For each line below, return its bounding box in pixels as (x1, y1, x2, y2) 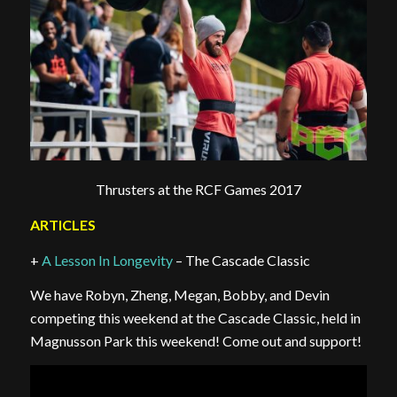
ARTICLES (29, 216, 96, 234)
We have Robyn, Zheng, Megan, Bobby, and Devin (29, 286, 330, 304)
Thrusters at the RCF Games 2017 (95, 181, 301, 198)
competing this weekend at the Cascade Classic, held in (29, 309, 361, 327)
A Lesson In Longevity (41, 251, 173, 269)
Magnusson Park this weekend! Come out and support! (29, 332, 362, 350)
